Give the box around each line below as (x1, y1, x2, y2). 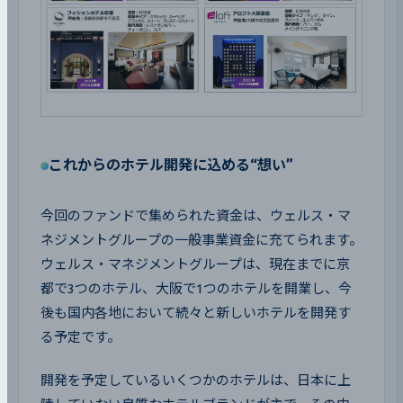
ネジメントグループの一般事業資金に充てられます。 (40, 232, 363, 248)
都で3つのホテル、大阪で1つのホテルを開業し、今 (40, 281, 352, 297)
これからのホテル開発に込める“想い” (49, 157, 293, 174)
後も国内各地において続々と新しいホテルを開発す (40, 305, 351, 321)
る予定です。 (40, 329, 121, 345)
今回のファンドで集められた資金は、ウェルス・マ (40, 208, 351, 224)
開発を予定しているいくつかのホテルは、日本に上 (40, 372, 351, 389)
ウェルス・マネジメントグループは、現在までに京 (40, 256, 350, 273)
